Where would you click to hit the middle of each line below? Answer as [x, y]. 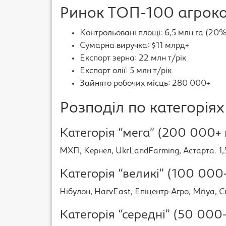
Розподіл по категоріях [142, 109]
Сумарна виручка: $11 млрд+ [134, 46]
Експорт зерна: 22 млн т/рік [133, 59]
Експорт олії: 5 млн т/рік [126, 71]
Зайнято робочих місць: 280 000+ [145, 84]
